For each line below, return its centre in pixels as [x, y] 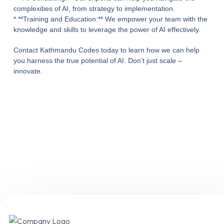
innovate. [28, 71]
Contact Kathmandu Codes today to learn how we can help [106, 50]
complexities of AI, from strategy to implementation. [94, 8]
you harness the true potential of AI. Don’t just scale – [97, 60]
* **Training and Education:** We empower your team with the [110, 19]
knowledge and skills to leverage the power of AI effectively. [107, 29]
